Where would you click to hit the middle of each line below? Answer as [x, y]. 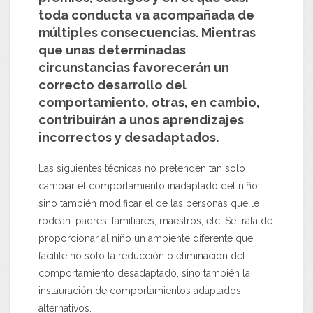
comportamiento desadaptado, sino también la [144, 273]
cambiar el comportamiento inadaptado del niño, [149, 185]
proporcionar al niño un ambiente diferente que [146, 238]
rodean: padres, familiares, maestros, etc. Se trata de [155, 220]
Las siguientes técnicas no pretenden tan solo [142, 168]
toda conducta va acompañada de [146, 15]
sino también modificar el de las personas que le [149, 203]
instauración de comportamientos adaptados [140, 290]
